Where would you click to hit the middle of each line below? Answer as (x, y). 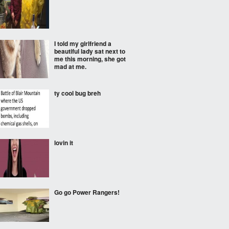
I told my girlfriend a (83, 43)
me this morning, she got (90, 59)
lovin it (64, 143)
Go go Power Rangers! (87, 192)
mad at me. (70, 66)
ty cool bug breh (77, 93)
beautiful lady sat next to (90, 51)
